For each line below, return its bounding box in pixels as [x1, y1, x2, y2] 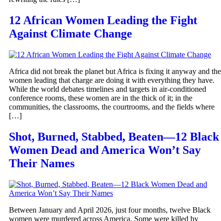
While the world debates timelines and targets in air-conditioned [9, 84, 206, 93]
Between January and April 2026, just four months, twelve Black [9, 205, 211, 214]
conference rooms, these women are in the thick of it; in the [9, 93, 192, 102]
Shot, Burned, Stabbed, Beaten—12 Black [9, 130, 219, 143]
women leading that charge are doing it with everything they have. [9, 75, 215, 84]
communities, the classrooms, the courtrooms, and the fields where [9, 102, 215, 111]
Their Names [9, 156, 74, 170]
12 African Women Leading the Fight [9, 14, 197, 27]
